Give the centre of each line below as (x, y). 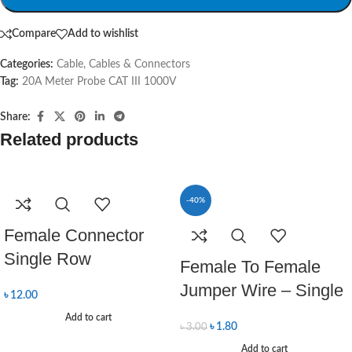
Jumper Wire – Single (262, 290)
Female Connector (74, 235)
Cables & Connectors (139, 64)
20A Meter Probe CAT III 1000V (99, 81)
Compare (34, 34)
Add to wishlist (103, 34)
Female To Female (250, 266)
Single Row (48, 258)
